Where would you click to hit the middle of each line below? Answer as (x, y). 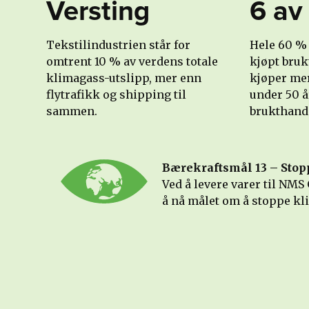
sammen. (72, 111)
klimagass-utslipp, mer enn (124, 78)
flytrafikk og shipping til (117, 94)
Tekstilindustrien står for (119, 45)
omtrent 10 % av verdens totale (132, 61)
